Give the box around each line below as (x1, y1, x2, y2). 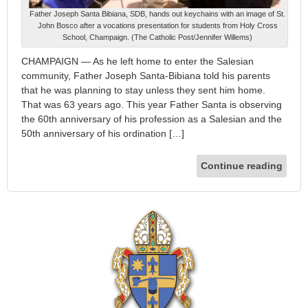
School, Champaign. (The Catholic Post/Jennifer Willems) (63, 33, 252, 42)
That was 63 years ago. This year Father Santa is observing (21, 99, 282, 111)
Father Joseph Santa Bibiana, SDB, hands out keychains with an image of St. (30, 10, 285, 19)
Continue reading (201, 160, 283, 172)
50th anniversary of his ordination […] (21, 128, 184, 140)
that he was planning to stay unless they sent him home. (21, 85, 265, 96)
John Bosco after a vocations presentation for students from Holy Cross (37, 21, 278, 30)
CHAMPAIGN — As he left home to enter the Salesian (21, 56, 254, 67)
